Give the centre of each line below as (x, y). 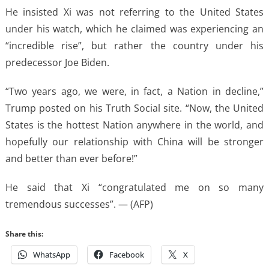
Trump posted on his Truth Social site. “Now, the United (134, 108)
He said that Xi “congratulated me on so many (134, 187)
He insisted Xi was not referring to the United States (134, 12)
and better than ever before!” (71, 158)
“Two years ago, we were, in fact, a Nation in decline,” (134, 91)
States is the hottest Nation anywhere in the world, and (134, 125)
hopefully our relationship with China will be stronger (134, 141)
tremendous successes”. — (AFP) (79, 204)
